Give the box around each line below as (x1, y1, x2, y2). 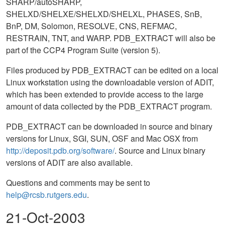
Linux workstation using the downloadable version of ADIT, (6, 76, 214, 88)
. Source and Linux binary (115, 145, 205, 156)
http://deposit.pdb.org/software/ (6, 145, 115, 156)
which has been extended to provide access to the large (6, 88, 203, 100)
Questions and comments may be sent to (6, 177, 150, 188)
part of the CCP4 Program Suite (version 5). (6, 44, 160, 56)
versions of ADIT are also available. (6, 157, 133, 168)
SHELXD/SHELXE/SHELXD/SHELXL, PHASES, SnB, (6, 8, 202, 20)
